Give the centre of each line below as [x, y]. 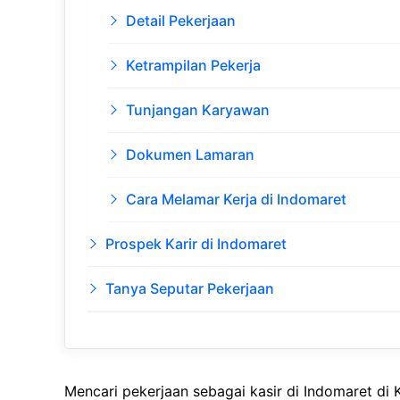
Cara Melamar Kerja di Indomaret [236, 200]
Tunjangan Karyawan [197, 110]
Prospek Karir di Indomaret [196, 244]
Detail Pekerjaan [180, 21]
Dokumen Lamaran [190, 155]
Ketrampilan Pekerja [193, 66]
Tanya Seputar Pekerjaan [190, 289]
